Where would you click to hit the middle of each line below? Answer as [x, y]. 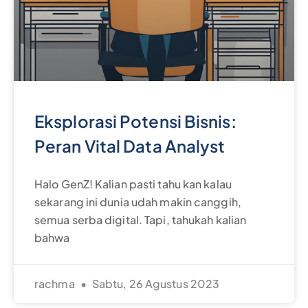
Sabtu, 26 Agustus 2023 [155, 283]
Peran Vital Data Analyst [130, 145]
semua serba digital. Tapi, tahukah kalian [141, 219]
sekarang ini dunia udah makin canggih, [138, 201]
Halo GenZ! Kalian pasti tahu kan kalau [133, 184]
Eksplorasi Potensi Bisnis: [135, 121]
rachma [56, 283]
